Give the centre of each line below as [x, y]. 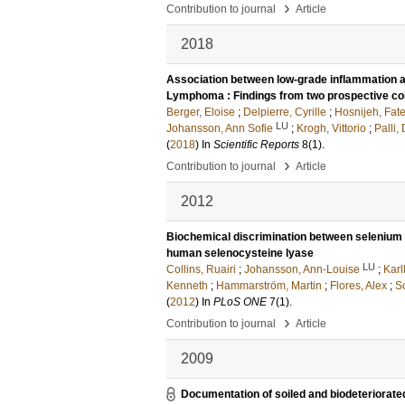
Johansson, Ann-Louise [302, 269]
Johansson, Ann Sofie [220, 128]
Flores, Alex [358, 286]
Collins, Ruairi [201, 269]
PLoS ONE [240, 302]
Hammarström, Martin [269, 286]
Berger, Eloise [201, 112]
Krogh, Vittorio [331, 128]
